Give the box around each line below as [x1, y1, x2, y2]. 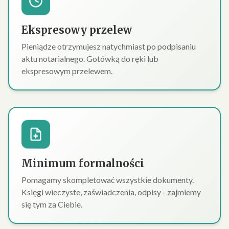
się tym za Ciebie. [21, 199, 82, 209]
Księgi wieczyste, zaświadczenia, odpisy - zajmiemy [21, 187, 201, 197]
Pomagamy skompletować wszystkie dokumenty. [21, 175, 194, 185]
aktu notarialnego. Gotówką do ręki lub [21, 54, 158, 63]
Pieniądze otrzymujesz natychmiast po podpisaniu [21, 41, 196, 51]
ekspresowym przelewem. [21, 66, 112, 76]
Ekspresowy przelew [21, 24, 132, 36]
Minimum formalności [21, 157, 144, 170]
